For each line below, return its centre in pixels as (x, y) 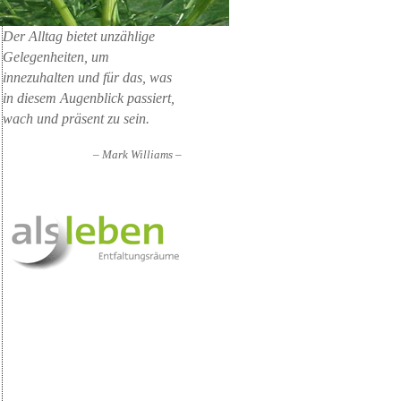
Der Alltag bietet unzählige (78, 36)
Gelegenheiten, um (55, 57)
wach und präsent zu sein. (76, 119)
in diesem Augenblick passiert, (88, 98)
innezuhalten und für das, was (87, 77)
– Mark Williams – (138, 154)
